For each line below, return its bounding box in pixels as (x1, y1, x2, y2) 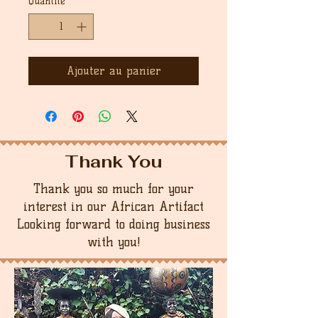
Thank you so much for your (33, 181, 194, 197)
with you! (87, 234, 141, 250)
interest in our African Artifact (23, 199, 204, 214)
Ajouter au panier (66, 64, 161, 77)
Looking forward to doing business (17, 216, 210, 232)
